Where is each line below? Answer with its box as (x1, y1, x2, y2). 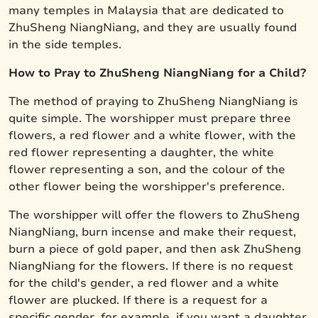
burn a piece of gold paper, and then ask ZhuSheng (9, 242, 301, 256)
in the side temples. (9, 38, 121, 51)
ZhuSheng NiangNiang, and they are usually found (9, 21, 297, 34)
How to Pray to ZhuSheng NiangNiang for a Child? (9, 66, 306, 79)
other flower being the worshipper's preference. (9, 180, 285, 193)
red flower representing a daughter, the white (9, 146, 274, 159)
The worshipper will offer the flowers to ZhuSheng (9, 208, 300, 221)
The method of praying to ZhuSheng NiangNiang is (9, 94, 298, 108)
